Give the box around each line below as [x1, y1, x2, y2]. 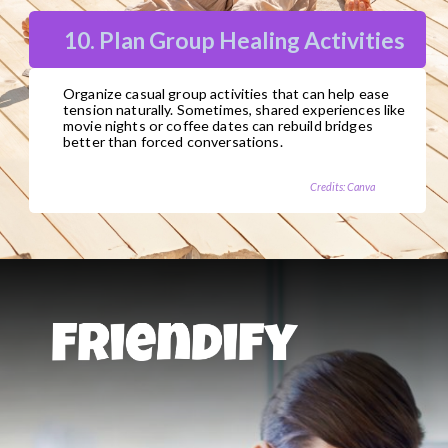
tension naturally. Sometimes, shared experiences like [63, 101, 406, 119]
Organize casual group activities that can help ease [63, 85, 390, 103]
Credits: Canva [309, 179, 375, 193]
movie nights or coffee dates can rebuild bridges [63, 117, 373, 135]
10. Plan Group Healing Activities [64, 26, 406, 55]
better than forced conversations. [63, 133, 283, 151]
